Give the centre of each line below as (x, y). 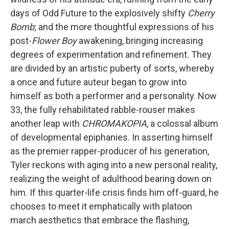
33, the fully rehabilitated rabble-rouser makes (103, 110)
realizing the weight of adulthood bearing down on (111, 179)
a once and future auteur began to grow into (98, 82)
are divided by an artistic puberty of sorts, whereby (112, 68)
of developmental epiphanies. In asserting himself (112, 137)
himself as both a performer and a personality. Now (113, 96)
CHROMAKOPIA (114, 123)
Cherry (201, 13)
